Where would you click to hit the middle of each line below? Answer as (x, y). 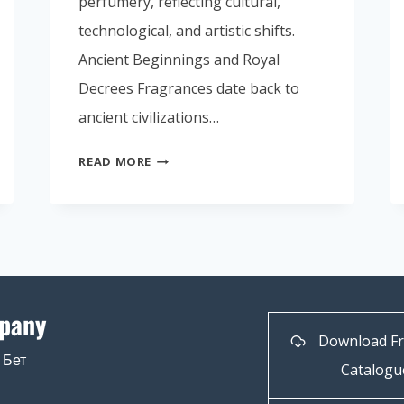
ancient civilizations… (149, 118)
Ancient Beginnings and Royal (179, 60)
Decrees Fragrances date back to (189, 89)
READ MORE (115, 162)
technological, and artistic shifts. (187, 31)
